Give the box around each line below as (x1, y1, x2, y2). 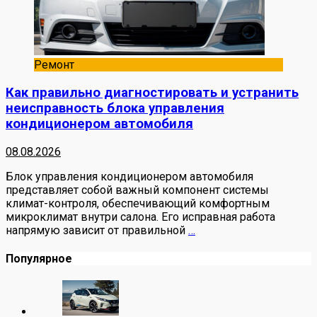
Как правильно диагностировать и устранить (6, 84, 299, 100)
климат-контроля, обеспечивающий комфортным (6, 196, 270, 210)
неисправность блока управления (6, 100, 224, 116)
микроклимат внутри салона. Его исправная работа (6, 209, 275, 224)
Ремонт (34, 58, 74, 72)
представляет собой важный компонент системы (6, 183, 269, 197)
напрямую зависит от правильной (6, 223, 188, 237)
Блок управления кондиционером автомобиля (6, 169, 253, 183)
